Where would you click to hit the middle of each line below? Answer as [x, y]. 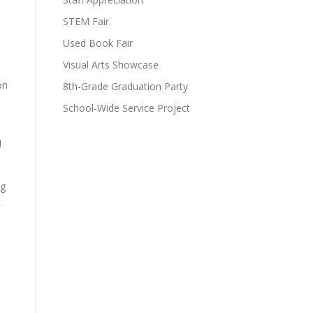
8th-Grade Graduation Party [125, 86]
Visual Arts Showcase [111, 65]
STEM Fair [86, 21]
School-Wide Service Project [126, 108]
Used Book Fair [98, 43]
